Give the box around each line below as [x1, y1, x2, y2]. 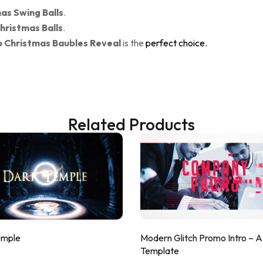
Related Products [68, 113, 195, 134]
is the [121, 36, 146, 49]
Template [140, 244, 179, 257]
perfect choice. [146, 36, 207, 49]
